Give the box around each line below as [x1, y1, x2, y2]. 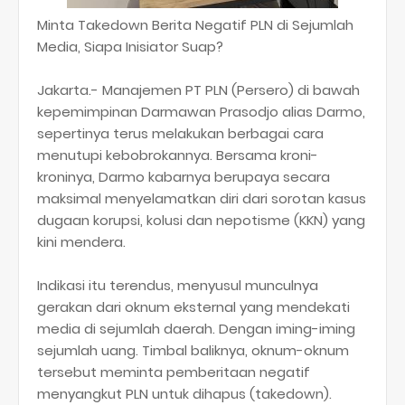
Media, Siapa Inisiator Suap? [37, 37, 223, 56]
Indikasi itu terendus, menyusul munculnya [37, 276, 318, 295]
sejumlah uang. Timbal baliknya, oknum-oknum [37, 341, 349, 360]
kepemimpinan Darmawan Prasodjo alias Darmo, [37, 102, 365, 121]
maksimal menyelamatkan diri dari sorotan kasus [37, 189, 366, 208]
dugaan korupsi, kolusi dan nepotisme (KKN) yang [37, 211, 365, 230]
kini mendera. [37, 232, 126, 251]
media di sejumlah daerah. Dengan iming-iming [37, 319, 355, 338]
